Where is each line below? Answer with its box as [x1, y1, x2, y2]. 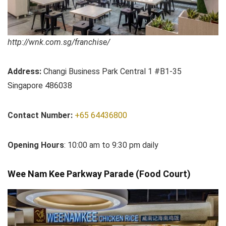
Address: [8, 67, 41, 77]
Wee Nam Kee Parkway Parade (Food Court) [8, 168, 191, 180]
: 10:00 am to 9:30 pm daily [64, 140, 158, 150]
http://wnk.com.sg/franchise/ [8, 37, 110, 47]
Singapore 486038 [8, 81, 72, 91]
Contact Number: [8, 110, 75, 121]
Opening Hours [8, 140, 64, 150]
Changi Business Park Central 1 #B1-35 [41, 67, 182, 77]
